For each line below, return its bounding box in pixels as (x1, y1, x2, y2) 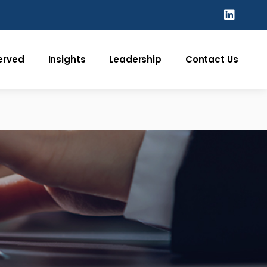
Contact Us (185, 53, 238, 66)
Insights (48, 53, 86, 66)
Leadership (109, 53, 162, 66)
